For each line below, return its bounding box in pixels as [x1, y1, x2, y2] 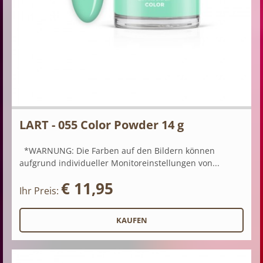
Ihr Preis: [19, 184, 61, 197]
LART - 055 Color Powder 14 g [19, 116, 184, 133]
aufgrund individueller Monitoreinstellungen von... [19, 157, 220, 168]
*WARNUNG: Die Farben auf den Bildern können [19, 144, 215, 156]
